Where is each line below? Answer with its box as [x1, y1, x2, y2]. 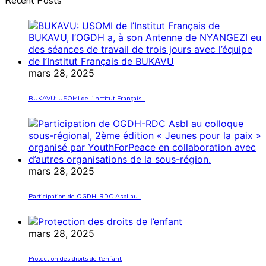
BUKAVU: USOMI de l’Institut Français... [28, 93, 145, 103]
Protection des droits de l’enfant [28, 254, 122, 263]
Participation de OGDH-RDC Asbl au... [28, 191, 141, 201]
